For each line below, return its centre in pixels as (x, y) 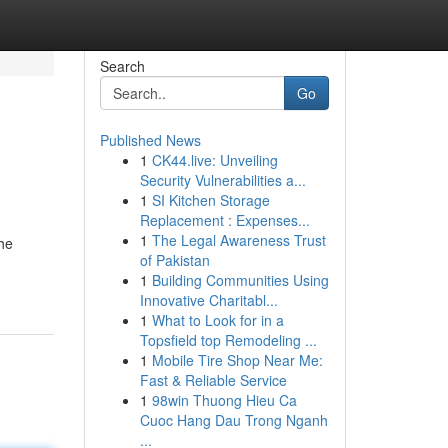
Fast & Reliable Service (213, 380)
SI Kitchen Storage (210, 200)
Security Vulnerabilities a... (222, 180)
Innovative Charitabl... (208, 300)
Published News (150, 140)
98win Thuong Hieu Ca (224, 400)
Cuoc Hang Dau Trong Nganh (233, 420)
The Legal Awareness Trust (238, 240)
